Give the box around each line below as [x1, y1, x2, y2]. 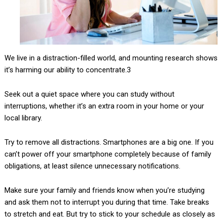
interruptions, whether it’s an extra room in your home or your [4, 102, 204, 111]
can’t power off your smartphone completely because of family [4, 150, 211, 159]
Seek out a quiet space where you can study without [4, 90, 174, 99]
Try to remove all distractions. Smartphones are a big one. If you [4, 138, 214, 147]
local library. [4, 113, 42, 123]
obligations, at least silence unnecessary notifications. [4, 162, 180, 171]
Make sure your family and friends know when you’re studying [4, 186, 205, 195]
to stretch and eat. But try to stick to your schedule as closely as [4, 210, 215, 219]
